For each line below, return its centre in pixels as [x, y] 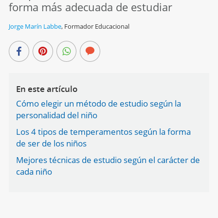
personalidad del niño [56, 115]
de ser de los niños [51, 143]
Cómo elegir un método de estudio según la [98, 103]
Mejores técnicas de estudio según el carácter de [108, 160]
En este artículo [46, 89]
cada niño [34, 171]
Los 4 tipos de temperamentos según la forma [103, 131]
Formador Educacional [97, 26]
